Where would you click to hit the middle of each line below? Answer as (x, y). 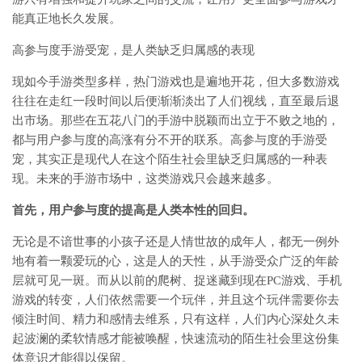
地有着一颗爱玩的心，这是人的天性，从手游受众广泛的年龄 (176, 261)
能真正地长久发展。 (67, 19)
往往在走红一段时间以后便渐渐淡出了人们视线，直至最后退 (176, 101)
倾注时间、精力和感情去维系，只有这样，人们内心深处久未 (176, 320)
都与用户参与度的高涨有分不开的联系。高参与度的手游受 (170, 140)
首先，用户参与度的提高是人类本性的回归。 (133, 210)
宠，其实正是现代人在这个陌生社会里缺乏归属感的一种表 (170, 160)
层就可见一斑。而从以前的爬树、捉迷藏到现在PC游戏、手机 (177, 281)
